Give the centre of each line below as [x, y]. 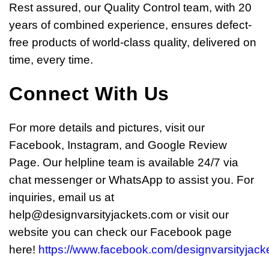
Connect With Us [89, 94]
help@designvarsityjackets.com [91, 215]
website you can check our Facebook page [120, 232]
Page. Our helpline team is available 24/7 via [124, 163]
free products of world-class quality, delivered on [133, 43]
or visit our [201, 215]
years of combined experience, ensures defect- [130, 25]
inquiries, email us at [62, 198]
